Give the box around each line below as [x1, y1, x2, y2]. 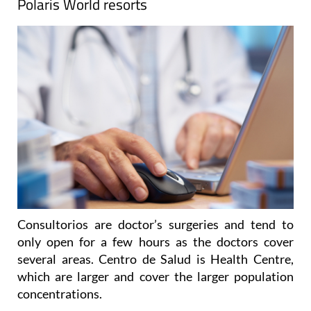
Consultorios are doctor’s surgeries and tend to [17, 217, 294, 233]
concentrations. [17, 286, 102, 302]
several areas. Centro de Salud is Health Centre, [17, 251, 294, 267]
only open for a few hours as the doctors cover [17, 234, 294, 250]
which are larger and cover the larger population [17, 269, 294, 285]
